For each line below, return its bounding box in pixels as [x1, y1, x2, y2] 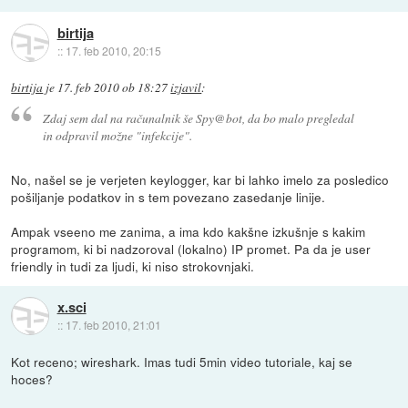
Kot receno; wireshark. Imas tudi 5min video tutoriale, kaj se [11, 352, 353, 371]
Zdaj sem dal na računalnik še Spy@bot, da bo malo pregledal [42, 108, 354, 127]
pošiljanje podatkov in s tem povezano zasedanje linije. [11, 187, 326, 206]
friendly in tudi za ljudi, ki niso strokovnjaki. [11, 256, 255, 275]
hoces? [11, 369, 54, 388]
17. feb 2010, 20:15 [65, 43, 161, 59]
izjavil [170, 79, 202, 97]
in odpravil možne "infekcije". [42, 126, 192, 144]
